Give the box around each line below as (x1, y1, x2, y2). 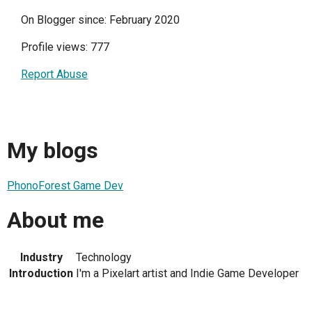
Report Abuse (21, 68, 88, 81)
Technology (76, 250, 132, 264)
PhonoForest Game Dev (7, 178, 123, 192)
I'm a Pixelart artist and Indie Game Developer (76, 266, 299, 280)
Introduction (9, 266, 73, 280)
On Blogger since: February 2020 (21, 13, 180, 26)
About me (7, 207, 104, 234)
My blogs (7, 137, 98, 164)
